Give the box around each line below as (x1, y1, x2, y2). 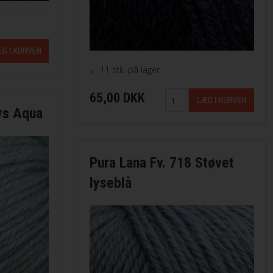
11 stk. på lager (99, 64, 160, 76)
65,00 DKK (89, 90, 145, 106)
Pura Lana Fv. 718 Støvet (89, 154, 234, 172)
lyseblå (89, 174, 132, 192)
